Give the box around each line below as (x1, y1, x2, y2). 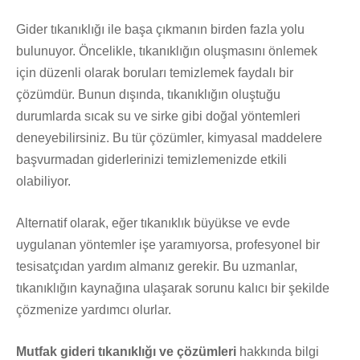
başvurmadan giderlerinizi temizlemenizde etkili (16, 153, 287, 166)
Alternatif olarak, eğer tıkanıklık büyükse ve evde (16, 216, 290, 230)
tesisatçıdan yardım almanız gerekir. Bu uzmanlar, (16, 260, 297, 273)
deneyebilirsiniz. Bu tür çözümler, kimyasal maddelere (16, 131, 322, 145)
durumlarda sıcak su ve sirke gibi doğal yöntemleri (16, 109, 301, 123)
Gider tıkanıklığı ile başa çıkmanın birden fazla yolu (16, 22, 305, 36)
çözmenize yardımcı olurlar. (16, 303, 171, 317)
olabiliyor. (16, 174, 71, 188)
